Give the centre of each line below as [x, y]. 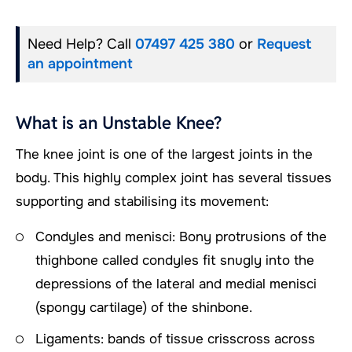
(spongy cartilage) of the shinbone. [144, 307]
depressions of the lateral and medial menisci [176, 284]
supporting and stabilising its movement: [142, 201]
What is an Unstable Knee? [119, 122]
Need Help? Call [81, 44]
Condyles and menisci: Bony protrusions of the [181, 236]
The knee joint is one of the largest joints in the [164, 154]
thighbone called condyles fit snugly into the [175, 260]
